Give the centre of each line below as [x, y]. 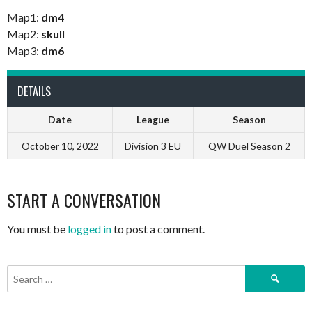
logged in [89, 229]
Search [260, 272]
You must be [37, 229]
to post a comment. [158, 229]
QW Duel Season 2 [249, 146]
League [153, 120]
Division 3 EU [153, 146]
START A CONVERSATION [84, 200]
